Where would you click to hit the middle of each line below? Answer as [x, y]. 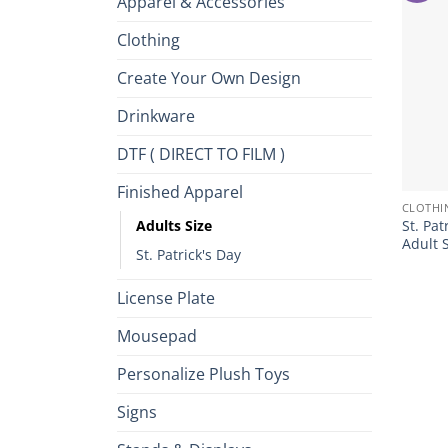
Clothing [148, 39]
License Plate [166, 297]
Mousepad [157, 335]
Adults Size [174, 225]
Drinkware [156, 115]
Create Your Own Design [209, 77]
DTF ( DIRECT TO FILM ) [201, 153]
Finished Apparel [180, 191]
